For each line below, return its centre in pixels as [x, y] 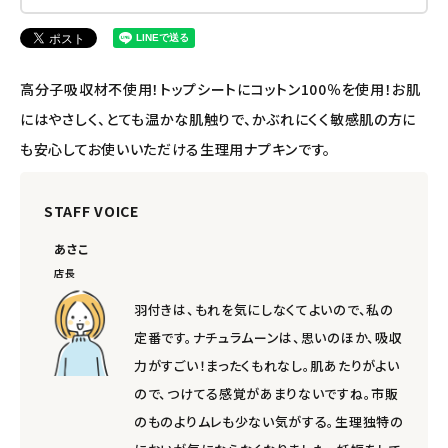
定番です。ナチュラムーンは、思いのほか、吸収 [268, 337]
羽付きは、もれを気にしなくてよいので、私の [264, 309]
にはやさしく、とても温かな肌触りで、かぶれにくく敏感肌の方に [218, 118]
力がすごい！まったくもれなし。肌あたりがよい [267, 365]
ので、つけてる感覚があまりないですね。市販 [266, 393]
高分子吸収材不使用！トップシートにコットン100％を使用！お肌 [220, 88]
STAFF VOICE [91, 210]
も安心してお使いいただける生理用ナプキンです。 [176, 148]
